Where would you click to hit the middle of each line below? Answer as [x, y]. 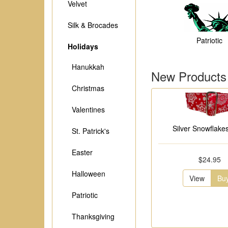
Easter [80, 152]
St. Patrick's [89, 131]
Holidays [83, 46]
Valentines [86, 109]
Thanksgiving [91, 216]
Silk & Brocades [93, 25]
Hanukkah [86, 67]
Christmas [86, 88]
